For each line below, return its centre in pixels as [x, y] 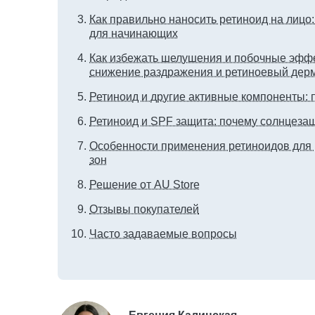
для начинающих [134, 33]
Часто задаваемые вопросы [163, 234]
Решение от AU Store [144, 185]
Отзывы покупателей [144, 209]
